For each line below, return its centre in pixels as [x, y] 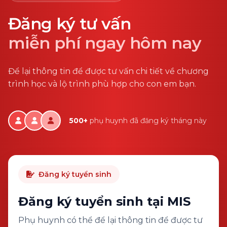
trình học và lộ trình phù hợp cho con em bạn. [102, 84]
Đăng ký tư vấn [70, 24]
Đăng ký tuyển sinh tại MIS [104, 201]
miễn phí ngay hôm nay [105, 43]
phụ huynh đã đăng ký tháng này [147, 121]
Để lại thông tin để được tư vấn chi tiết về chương [108, 71]
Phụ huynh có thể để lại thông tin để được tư [110, 220]
